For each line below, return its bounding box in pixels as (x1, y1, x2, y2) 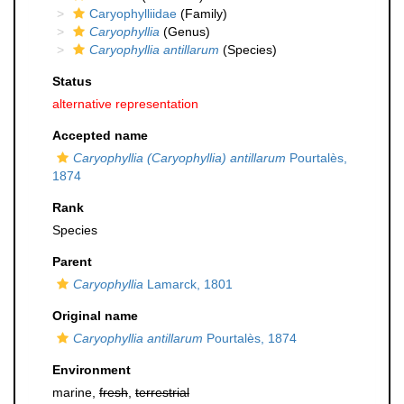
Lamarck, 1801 (143, 277, 233, 291)
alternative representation (52, 96, 198, 111)
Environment (52, 363, 131, 377)
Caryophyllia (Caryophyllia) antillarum (73, 151, 286, 165)
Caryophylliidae (89, 6, 177, 21)
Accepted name (52, 128, 148, 142)
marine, (52, 385, 99, 399)
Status (52, 74, 92, 88)
